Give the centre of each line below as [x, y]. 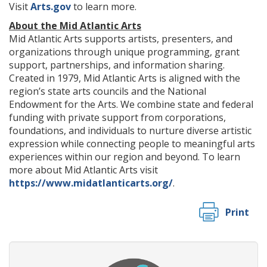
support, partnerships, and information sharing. [117, 65]
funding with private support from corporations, [117, 117]
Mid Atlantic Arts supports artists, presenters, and [121, 39]
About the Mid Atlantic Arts [75, 26]
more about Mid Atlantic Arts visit [83, 170]
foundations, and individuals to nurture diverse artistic [130, 131]
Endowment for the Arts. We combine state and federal [131, 104]
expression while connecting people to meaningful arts [132, 144]
